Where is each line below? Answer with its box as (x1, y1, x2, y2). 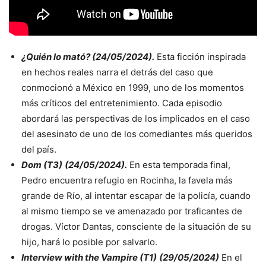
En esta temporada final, (127, 159, 230, 170)
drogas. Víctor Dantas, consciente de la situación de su (21, 220, 251, 232)
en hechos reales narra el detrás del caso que (21, 66, 213, 78)
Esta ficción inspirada (154, 50, 246, 62)
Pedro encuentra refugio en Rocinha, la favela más (21, 174, 233, 186)
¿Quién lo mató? (21, 50, 90, 62)
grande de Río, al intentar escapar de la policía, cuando (21, 189, 251, 201)
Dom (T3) (21, 159, 62, 170)
